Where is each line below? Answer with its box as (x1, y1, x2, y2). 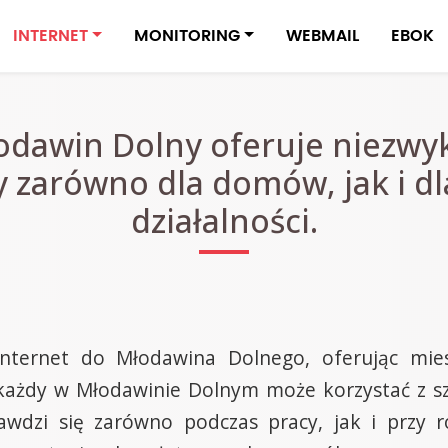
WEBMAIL (285, 23, 359, 49)
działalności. (130, 199, 318, 242)
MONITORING (134, 23, 241, 49)
